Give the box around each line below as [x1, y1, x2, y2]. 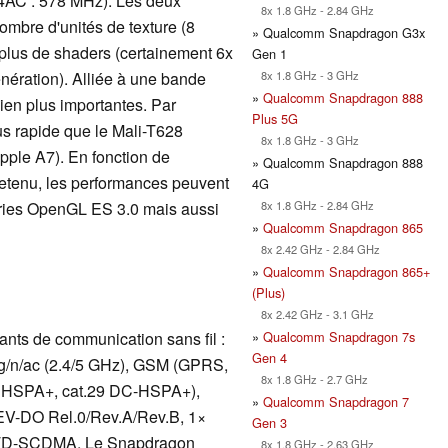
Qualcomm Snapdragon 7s [263, 326, 415, 346]
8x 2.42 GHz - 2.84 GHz [252, 240, 380, 257]
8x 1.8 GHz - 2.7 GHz [252, 370, 368, 387]
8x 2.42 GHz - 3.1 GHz [252, 305, 374, 322]
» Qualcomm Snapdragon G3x [252, 22, 425, 42]
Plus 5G [252, 108, 298, 128]
